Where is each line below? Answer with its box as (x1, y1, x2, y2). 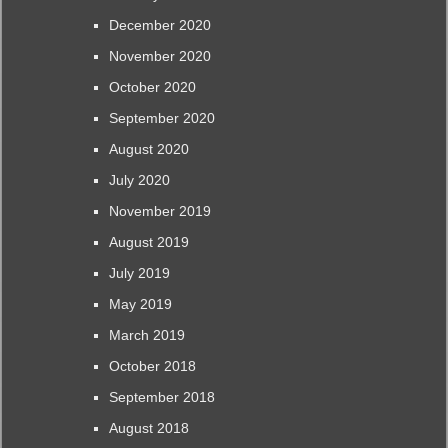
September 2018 (108, 388, 215, 405)
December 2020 (108, 16, 211, 33)
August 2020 (108, 140, 189, 157)
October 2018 (108, 357, 196, 374)
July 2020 (108, 171, 170, 188)
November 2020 (108, 47, 211, 64)
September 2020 (108, 109, 215, 126)
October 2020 (108, 78, 196, 95)
